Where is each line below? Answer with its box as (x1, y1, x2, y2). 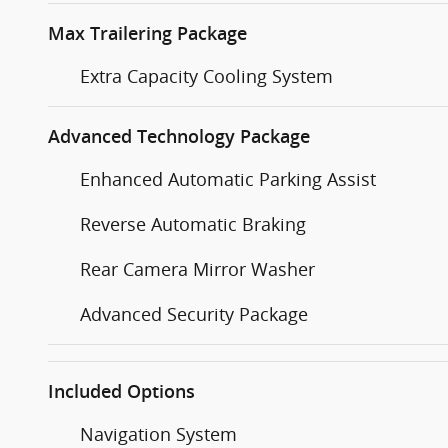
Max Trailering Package (48, 23, 247, 45)
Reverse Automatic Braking (80, 212, 306, 237)
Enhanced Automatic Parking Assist (80, 167, 376, 192)
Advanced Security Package (80, 302, 308, 327)
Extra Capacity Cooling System (80, 64, 333, 89)
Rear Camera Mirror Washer (80, 257, 315, 282)
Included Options (48, 381, 195, 403)
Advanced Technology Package (48, 126, 310, 148)
